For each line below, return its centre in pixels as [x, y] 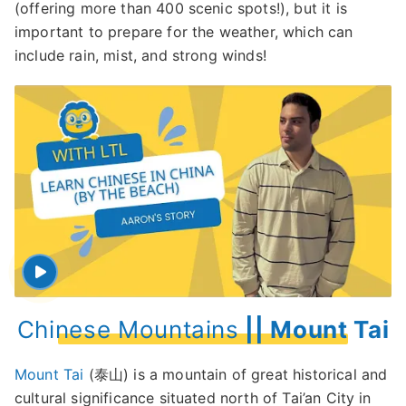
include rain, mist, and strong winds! [140, 55]
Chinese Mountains [128, 329]
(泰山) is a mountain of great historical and [236, 374]
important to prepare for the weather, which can [184, 32]
